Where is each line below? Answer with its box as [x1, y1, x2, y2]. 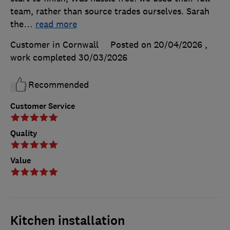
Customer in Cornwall [10, 39, 99, 50]
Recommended [28, 79, 89, 90]
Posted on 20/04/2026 [110, 39, 202, 50]
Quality [10, 127, 37, 139]
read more [35, 18, 77, 30]
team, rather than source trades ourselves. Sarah [10, 5, 209, 17]
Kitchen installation [10, 212, 125, 229]
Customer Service [10, 100, 75, 111]
